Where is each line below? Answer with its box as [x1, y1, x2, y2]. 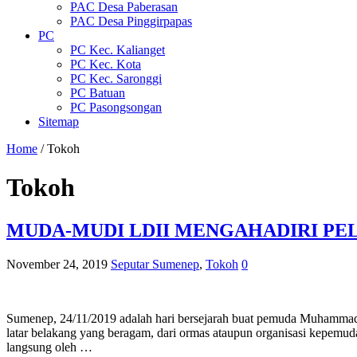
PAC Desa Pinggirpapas [70, 14, 192, 28]
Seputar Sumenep [111, 257, 199, 271]
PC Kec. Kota [70, 57, 141, 71]
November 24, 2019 [6, 257, 108, 271]
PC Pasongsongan [70, 100, 162, 114]
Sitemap [38, 114, 79, 128]
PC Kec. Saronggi [70, 71, 162, 85]
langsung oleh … [6, 339, 92, 354]
